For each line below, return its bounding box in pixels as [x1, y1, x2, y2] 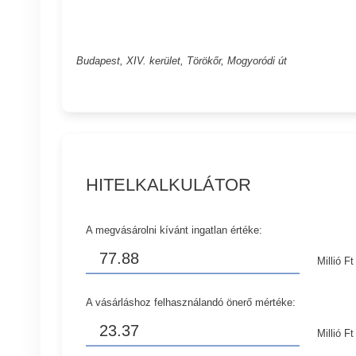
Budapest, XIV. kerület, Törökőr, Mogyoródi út [75, 54, 287, 67]
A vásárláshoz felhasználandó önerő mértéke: [86, 296, 296, 308]
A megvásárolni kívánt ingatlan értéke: [86, 223, 263, 236]
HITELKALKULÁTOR [86, 174, 252, 195]
